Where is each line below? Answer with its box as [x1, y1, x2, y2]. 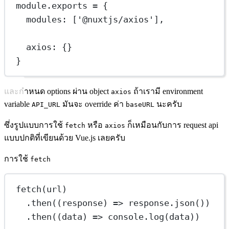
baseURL [126, 101, 154, 109]
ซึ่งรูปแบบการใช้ [4, 121, 65, 130]
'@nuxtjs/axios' [77, 14, 154, 25]
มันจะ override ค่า [60, 100, 126, 109]
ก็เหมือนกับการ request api [125, 121, 218, 130]
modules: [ [26, 14, 78, 25]
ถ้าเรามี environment [131, 87, 203, 96]
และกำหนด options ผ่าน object [4, 87, 111, 96]
